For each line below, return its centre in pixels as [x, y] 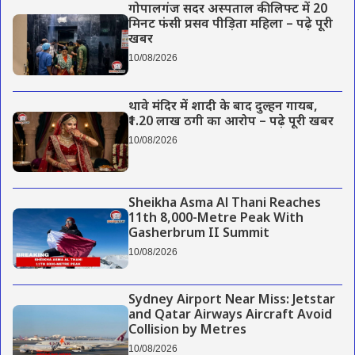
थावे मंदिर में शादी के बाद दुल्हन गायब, [223, 107]
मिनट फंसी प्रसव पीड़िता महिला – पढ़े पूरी [230, 25]
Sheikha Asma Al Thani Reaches [224, 204]
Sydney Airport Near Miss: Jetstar [231, 301]
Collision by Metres [187, 331]
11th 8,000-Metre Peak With [216, 219]
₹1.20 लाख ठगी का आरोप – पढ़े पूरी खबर [231, 122]
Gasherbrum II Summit [198, 234]
